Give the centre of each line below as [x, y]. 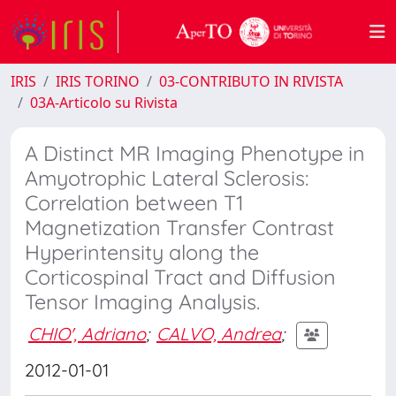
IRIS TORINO [98, 81]
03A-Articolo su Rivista [104, 103]
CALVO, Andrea [219, 333]
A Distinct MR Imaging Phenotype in [195, 153]
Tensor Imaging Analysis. [142, 302]
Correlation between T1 [134, 203]
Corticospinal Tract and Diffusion [180, 277]
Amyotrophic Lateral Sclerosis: [167, 178]
